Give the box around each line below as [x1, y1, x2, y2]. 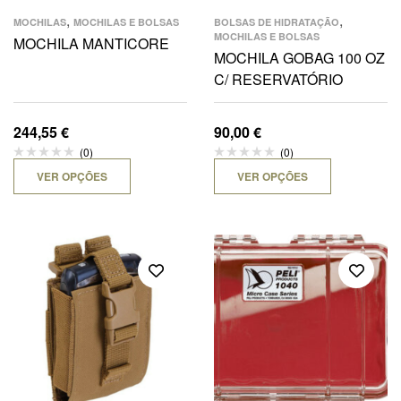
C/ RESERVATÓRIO [214, 69, 343, 90]
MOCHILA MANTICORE [13, 33, 169, 55]
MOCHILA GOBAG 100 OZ [214, 47, 385, 69]
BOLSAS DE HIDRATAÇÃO [214, 15, 339, 30]
